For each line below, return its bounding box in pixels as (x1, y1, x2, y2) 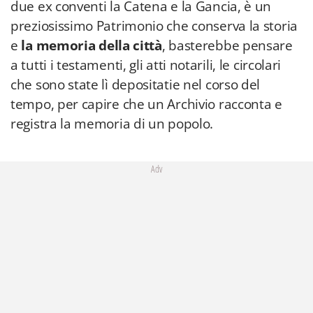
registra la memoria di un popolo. (10, 115, 214, 133)
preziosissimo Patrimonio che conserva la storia (10, 17, 298, 35)
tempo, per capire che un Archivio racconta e (10, 95, 282, 113)
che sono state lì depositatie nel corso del (10, 75, 261, 94)
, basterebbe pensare (161, 36, 293, 54)
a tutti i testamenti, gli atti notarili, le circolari (10, 56, 282, 74)
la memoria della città (21, 36, 162, 54)
